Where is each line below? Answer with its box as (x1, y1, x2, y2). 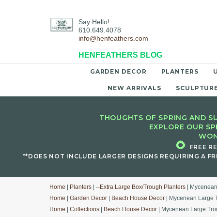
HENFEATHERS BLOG (78, 51, 162, 60)
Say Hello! (78, 18, 109, 26)
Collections (70, 206, 99, 213)
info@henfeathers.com (78, 34, 148, 43)
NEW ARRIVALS (108, 84, 162, 92)
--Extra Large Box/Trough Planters (96, 184, 186, 190)
